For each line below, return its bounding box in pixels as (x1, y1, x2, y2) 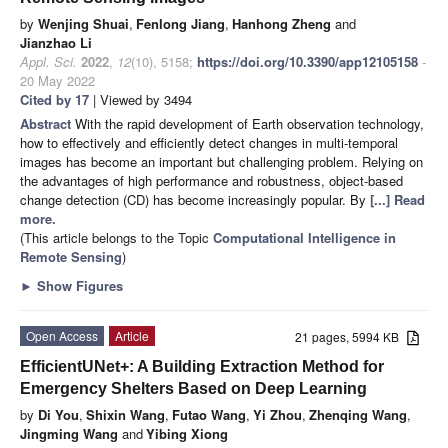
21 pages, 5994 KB (295, 327, 408, 345)
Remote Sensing (20, 246, 122, 266)
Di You (38, 404, 79, 424)
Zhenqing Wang (309, 404, 407, 424)
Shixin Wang (86, 404, 165, 424)
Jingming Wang (20, 423, 118, 443)
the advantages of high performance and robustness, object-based (20, 170, 403, 190)
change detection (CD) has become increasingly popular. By (20, 189, 370, 209)
